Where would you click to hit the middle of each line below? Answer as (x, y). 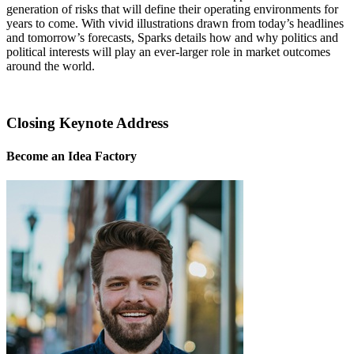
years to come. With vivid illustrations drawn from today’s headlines (175, 23)
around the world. (51, 66)
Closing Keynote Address (87, 123)
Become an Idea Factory (72, 156)
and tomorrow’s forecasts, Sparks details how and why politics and (172, 37)
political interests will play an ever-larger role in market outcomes (168, 51)
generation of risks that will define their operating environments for (172, 9)
